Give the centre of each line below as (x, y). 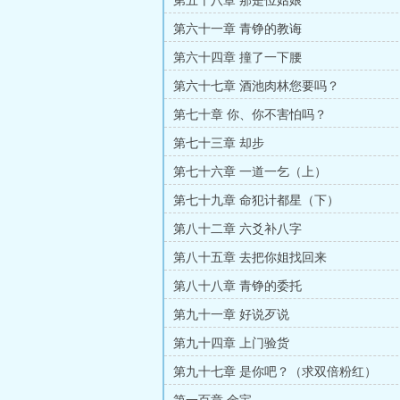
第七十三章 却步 (219, 143)
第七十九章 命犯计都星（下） (256, 200)
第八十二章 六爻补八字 (237, 229)
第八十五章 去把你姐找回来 (250, 258)
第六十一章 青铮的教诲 (237, 29)
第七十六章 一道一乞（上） (250, 172)
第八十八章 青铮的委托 (237, 286)
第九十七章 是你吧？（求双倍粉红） (275, 372)
